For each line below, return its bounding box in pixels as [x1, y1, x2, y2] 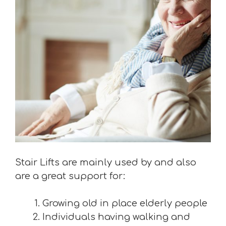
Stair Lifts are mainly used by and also [15, 157, 196, 167]
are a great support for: [15, 171, 125, 181]
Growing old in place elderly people [42, 198, 207, 208]
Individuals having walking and [42, 212, 190, 222]
